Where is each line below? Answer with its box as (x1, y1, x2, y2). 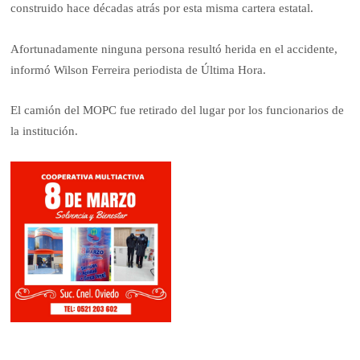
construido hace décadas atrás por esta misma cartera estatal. (10, 2, 314, 15)
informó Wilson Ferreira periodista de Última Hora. (10, 63, 267, 76)
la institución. (10, 125, 79, 138)
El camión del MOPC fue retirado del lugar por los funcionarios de (10, 104, 345, 117)
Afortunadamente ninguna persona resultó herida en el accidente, (10, 42, 338, 55)
